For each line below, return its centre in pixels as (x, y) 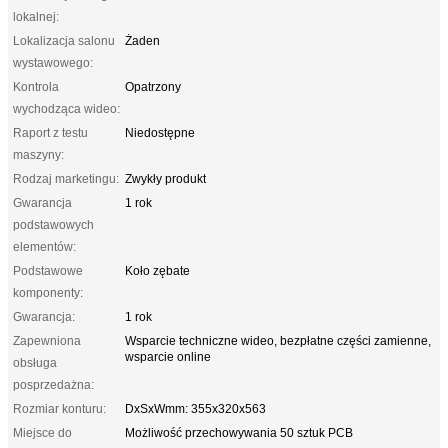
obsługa (35, 362)
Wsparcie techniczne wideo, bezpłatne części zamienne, (278, 340)
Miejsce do (42, 432)
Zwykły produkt (165, 178)
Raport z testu (50, 132)
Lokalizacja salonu (64, 40)
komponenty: (48, 292)
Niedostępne (160, 132)
